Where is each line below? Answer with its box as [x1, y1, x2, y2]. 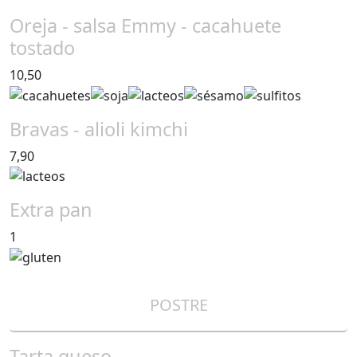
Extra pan [10, 197, 92, 223]
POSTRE [149, 294, 208, 316]
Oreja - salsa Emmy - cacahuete [10, 12, 281, 38]
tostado [10, 34, 75, 61]
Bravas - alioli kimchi [10, 116, 188, 142]
